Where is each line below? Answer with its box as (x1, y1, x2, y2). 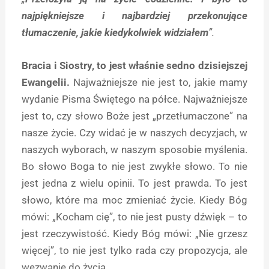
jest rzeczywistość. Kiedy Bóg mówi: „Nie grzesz (22, 228, 247, 240)
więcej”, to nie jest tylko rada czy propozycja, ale (22, 244, 247, 257)
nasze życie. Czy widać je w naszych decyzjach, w (22, 127, 247, 139)
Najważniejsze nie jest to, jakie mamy (73, 76, 247, 89)
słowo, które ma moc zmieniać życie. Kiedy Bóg (22, 194, 247, 207)
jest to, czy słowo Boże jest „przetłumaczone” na (22, 110, 247, 122)
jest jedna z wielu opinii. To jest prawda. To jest (22, 177, 247, 190)
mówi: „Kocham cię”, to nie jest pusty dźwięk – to (22, 211, 247, 223)
